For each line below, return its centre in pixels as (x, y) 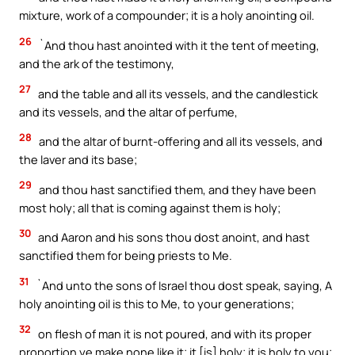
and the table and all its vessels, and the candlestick (177, 93)
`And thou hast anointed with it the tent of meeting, (178, 46)
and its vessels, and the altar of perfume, (128, 111)
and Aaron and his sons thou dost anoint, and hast (173, 237)
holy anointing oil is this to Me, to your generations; (157, 303)
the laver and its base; (78, 160)
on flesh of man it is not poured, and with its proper (174, 333)
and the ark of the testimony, (97, 64)
